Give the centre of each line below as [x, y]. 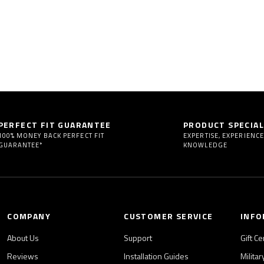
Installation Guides [156, 256]
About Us [23, 238]
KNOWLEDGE [205, 145]
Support [138, 238]
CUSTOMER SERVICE [169, 216]
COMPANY [29, 216]
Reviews [23, 256]
